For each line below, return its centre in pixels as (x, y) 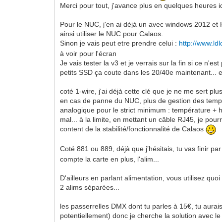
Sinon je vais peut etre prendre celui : (120, 43)
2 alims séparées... (90, 187)
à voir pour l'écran (88, 53)
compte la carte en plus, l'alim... (110, 159)
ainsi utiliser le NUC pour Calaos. (112, 33)
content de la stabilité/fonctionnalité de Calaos (133, 129)
